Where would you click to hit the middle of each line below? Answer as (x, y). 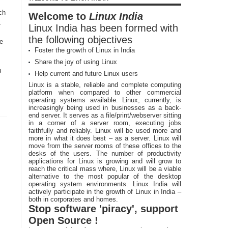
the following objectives (80, 40)
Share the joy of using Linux (76, 62)
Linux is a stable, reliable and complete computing (105, 85)
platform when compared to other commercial (105, 92)
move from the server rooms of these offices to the (105, 146)
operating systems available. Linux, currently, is (105, 100)
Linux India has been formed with (103, 28)
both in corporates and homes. (73, 199)
